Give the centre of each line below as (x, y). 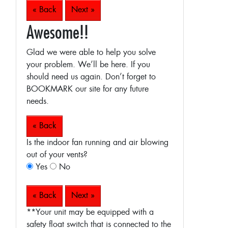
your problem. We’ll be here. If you (88, 65)
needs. (38, 102)
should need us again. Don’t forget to (91, 77)
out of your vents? (57, 155)
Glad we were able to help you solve (91, 53)
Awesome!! (58, 32)
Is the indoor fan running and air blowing (97, 143)
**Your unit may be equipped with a (90, 212)
